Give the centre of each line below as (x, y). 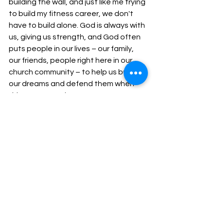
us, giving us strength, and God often (75, 37)
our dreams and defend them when (72, 83)
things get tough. (40, 95)
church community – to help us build (73, 72)
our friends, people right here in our (71, 60)
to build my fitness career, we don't (72, 13)
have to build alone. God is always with (78, 25)
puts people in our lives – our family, (72, 48)
